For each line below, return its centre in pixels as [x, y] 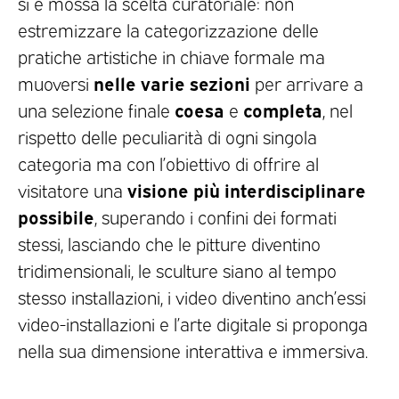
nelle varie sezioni [172, 82]
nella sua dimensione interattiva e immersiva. [193, 350]
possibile [56, 216]
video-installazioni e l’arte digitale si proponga [193, 323]
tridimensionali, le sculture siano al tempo [177, 269]
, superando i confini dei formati [216, 216]
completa [283, 109]
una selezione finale [96, 109]
